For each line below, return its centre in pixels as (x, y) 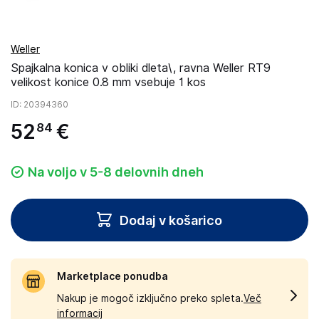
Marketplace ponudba (113, 276)
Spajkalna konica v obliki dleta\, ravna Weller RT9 (141, 68)
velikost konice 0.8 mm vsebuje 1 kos (108, 82)
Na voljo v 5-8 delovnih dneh (116, 172)
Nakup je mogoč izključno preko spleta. (150, 298)
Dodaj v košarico (171, 220)
